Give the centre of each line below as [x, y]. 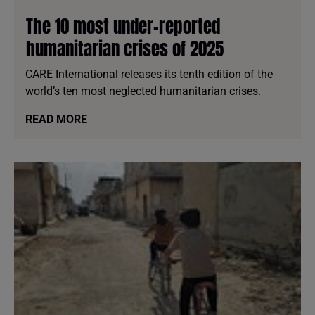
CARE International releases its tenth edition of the [149, 74]
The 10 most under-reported [123, 26]
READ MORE [56, 119]
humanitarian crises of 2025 [125, 49]
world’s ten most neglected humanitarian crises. [143, 91]
